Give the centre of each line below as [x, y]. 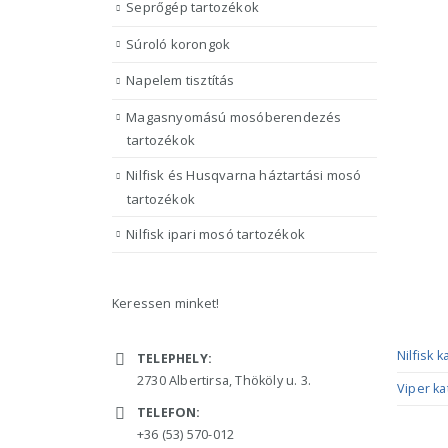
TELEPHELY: [174, 359]
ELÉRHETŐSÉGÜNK [172, 324]
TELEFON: [169, 413]
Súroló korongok [178, 43]
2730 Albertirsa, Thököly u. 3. [224, 381]
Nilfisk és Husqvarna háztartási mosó [244, 175]
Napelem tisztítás [180, 80]
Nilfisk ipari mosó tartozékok [216, 233]
